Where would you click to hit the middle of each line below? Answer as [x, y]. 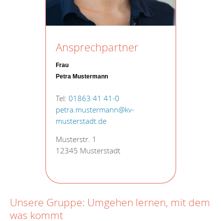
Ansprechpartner [97, 47]
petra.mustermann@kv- [95, 110]
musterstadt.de [81, 121]
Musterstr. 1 [76, 140]
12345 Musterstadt [88, 151]
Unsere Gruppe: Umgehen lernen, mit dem [110, 203]
